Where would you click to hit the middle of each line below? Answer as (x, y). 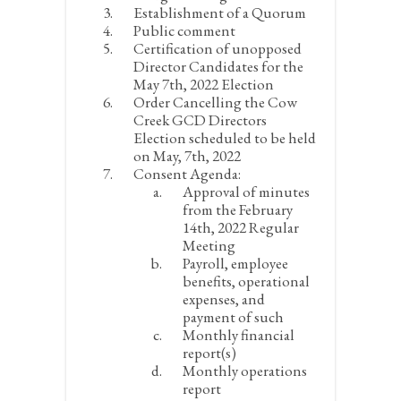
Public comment (184, 30)
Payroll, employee (235, 263)
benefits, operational (246, 281)
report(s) (209, 353)
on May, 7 (162, 156)
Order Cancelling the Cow (215, 102)
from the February (238, 209)
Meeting (209, 245)
